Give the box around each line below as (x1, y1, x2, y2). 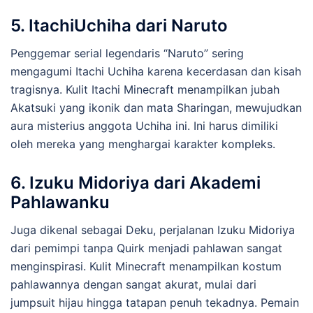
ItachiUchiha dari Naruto (29, 15, 228, 36)
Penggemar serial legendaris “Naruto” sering (10, 45, 244, 60)
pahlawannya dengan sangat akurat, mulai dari (10, 277, 256, 291)
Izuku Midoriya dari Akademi (29, 172, 261, 193)
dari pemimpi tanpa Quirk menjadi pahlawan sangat (10, 240, 282, 255)
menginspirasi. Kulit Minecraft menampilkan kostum (10, 259, 282, 273)
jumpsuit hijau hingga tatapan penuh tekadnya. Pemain (10, 295, 299, 310)
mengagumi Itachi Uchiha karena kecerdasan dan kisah (10, 64, 301, 78)
